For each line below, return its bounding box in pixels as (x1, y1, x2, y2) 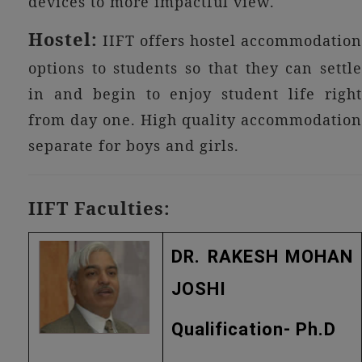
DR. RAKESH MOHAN (171, 246, 353, 267)
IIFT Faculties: (28, 196, 170, 220)
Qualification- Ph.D (171, 319, 336, 339)
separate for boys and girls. (28, 136, 239, 155)
